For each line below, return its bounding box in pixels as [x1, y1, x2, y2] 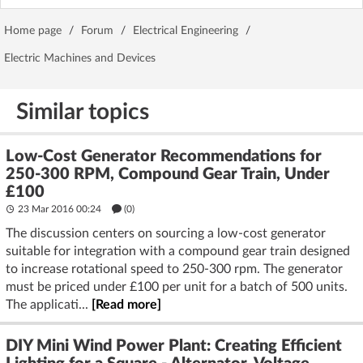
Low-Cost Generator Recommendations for [6, 147, 322, 164]
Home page [4, 24, 62, 36]
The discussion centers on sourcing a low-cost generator [6, 226, 326, 240]
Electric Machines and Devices [4, 52, 156, 64]
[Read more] [92, 297, 161, 311]
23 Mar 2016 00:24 [15, 203, 104, 214]
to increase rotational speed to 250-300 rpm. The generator [6, 262, 343, 275]
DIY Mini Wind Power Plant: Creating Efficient [6, 337, 342, 354]
